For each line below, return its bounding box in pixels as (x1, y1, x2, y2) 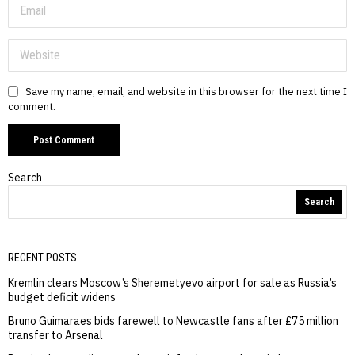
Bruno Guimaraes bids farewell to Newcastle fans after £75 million (8, 313, 338, 328)
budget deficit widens (8, 289, 116, 304)
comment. (8, 99, 55, 113)
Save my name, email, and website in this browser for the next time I (25, 84, 347, 97)
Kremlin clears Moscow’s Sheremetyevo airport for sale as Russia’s (8, 275, 337, 290)
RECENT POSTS (8, 250, 77, 264)
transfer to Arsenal (8, 327, 103, 342)
